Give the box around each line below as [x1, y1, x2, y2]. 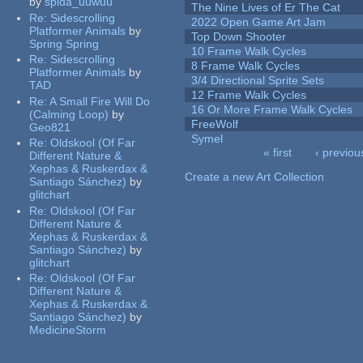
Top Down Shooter [191, 30, 287, 44]
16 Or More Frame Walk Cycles [191, 103, 353, 117]
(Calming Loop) [29, 107, 109, 121]
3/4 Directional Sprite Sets [191, 74, 325, 88]
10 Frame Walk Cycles [191, 45, 307, 58]
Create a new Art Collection [185, 170, 325, 184]
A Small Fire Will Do [49, 94, 151, 108]
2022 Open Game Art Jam [191, 15, 327, 29]
